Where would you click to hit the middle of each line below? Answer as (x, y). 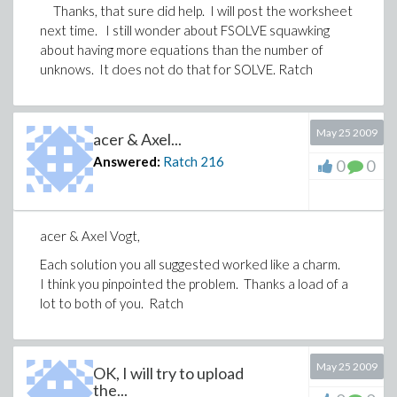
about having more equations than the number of (182, 50)
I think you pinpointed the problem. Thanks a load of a (194, 284)
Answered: (127, 161)
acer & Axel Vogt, (90, 236)
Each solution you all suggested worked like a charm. (191, 264)
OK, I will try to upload (168, 373)
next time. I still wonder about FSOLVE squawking (185, 30)
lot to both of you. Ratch (112, 303)
